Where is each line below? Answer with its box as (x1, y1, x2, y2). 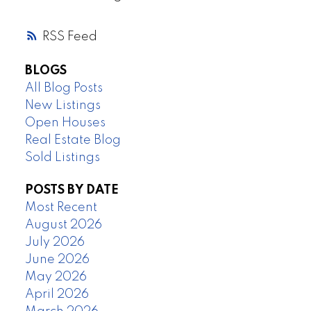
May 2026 (24, 271, 87, 284)
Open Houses (24, 117, 106, 130)
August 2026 (24, 219, 102, 232)
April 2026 (24, 288, 89, 301)
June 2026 (24, 253, 90, 267)
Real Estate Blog (24, 134, 121, 147)
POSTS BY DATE (24, 184, 119, 197)
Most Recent (24, 201, 97, 215)
